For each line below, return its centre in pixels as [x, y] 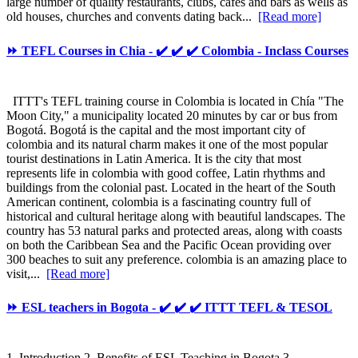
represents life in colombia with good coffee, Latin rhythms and [166, 173]
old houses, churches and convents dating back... [132, 17]
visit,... [26, 273]
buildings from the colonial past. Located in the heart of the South [171, 187]
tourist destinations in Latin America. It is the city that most [154, 158]
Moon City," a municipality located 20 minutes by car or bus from [172, 115]
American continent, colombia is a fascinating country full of [159, 201]
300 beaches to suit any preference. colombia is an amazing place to [177, 259]
